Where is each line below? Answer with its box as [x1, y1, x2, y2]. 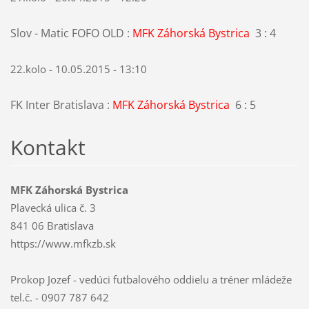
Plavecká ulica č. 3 [10, 201, 96, 215]
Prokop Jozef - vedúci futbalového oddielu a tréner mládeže [10, 272, 292, 287]
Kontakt [10, 133, 86, 162]
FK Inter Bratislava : [10, 97, 112, 113]
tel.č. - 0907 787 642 [10, 290, 109, 305]
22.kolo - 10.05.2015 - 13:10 [10, 62, 147, 77]
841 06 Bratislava [10, 219, 94, 233]
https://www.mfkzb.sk [10, 237, 116, 251]
